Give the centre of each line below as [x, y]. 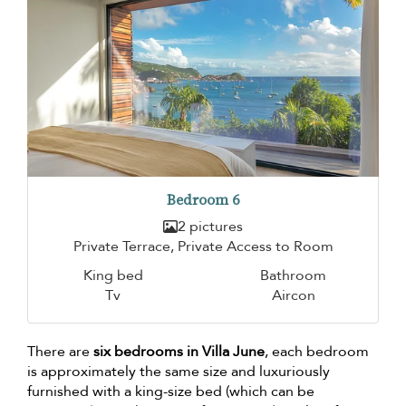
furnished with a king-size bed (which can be [171, 391]
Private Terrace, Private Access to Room [203, 246]
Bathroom [293, 275]
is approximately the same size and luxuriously [179, 371]
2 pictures [210, 226]
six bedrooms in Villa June [179, 351]
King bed [113, 275]
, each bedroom [317, 351]
